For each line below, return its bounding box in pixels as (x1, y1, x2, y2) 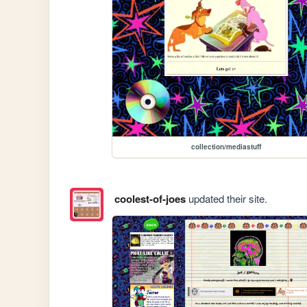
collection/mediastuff (191, 141, 262, 151)
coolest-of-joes (114, 191, 186, 206)
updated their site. (185, 191, 267, 206)
